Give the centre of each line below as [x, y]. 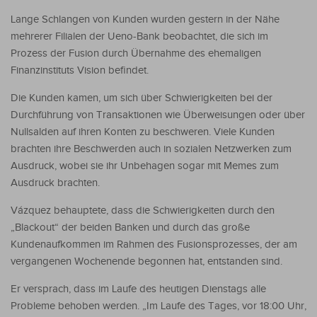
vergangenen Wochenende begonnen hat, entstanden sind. [146, 261]
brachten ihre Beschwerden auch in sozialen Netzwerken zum [151, 149]
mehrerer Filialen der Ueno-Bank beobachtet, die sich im [139, 36]
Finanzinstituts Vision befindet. [80, 70]
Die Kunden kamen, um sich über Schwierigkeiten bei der [142, 98]
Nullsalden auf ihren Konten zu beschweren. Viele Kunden [143, 132]
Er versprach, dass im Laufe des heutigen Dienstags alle [138, 289]
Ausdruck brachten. [55, 183]
